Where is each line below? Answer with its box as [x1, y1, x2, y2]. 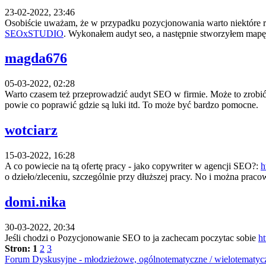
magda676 [5, 50, 67, 66]
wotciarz [5, 122, 58, 138]
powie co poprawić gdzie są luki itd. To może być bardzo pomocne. [5, 100, 258, 110]
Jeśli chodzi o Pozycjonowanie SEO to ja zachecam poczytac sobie [5, 233, 258, 243]
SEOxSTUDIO [5, 28, 64, 39]
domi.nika [5, 194, 66, 210]
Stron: [5, 243, 30, 254]
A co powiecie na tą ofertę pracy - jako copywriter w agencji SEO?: [5, 161, 261, 172]
